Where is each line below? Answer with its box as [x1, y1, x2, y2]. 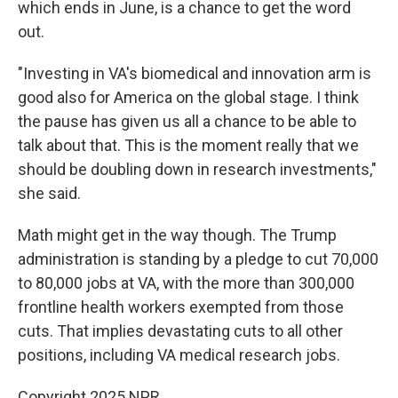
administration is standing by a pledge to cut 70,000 [18, 250, 378, 268]
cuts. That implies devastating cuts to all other [18, 322, 343, 340]
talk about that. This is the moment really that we [18, 136, 359, 155]
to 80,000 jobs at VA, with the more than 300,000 [18, 274, 354, 292]
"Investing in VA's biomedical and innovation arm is [18, 64, 371, 83]
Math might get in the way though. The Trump [18, 226, 337, 244]
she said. [18, 184, 81, 203]
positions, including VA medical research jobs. [18, 346, 340, 364]
